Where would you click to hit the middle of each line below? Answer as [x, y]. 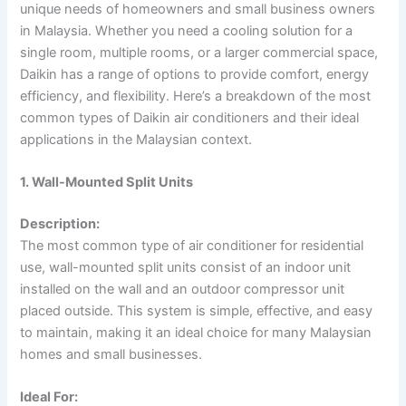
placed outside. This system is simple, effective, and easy [197, 310]
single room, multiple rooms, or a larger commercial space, [199, 52]
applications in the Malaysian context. [136, 139]
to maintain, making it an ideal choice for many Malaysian [196, 332]
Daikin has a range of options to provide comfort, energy [195, 74]
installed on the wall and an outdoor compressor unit [183, 289]
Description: [60, 223]
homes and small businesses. [111, 354]
